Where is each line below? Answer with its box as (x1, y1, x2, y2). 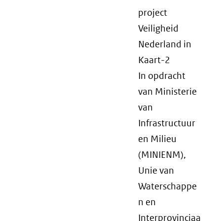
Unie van (138, 165, 174, 176)
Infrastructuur (138, 117, 195, 129)
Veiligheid (138, 23, 179, 34)
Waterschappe (138, 181, 197, 192)
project (138, 7, 167, 18)
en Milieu (138, 133, 177, 145)
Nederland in (138, 38, 191, 50)
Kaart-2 (138, 54, 170, 66)
